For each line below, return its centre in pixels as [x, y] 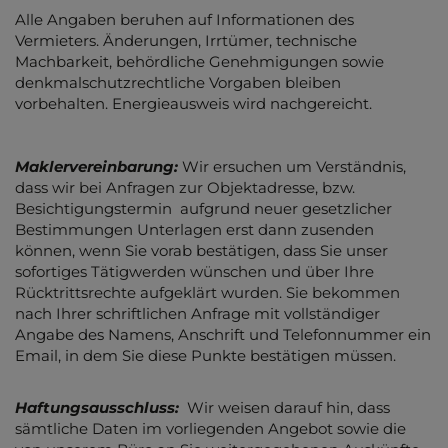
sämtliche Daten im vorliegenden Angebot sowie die [210, 429]
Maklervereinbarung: [98, 166]
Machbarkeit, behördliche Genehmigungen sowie [199, 61]
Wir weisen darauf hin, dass [288, 408]
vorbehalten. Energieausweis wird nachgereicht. [195, 103]
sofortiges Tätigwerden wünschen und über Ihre [194, 271]
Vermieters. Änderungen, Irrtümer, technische [186, 40]
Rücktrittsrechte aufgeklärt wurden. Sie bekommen [207, 292]
